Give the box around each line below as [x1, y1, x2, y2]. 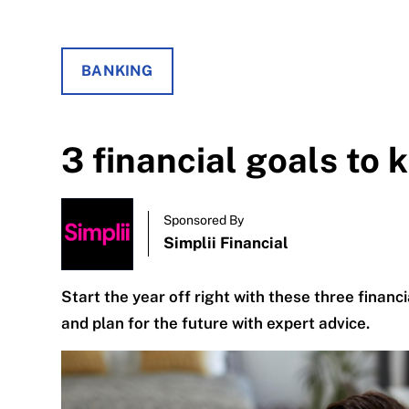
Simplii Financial [163, 234, 289, 253]
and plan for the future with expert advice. [61, 313, 371, 332]
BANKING [81, 62, 153, 80]
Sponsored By [163, 213, 245, 228]
